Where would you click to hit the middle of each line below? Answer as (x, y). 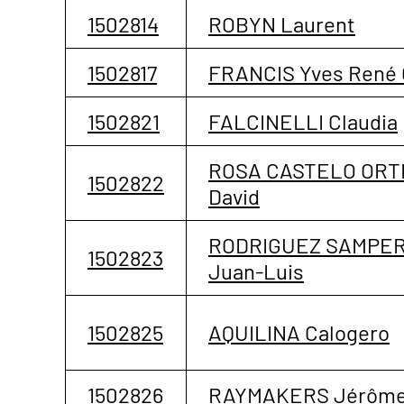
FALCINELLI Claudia (303, 121)
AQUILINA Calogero (299, 332)
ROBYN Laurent (282, 23)
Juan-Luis (256, 271)
